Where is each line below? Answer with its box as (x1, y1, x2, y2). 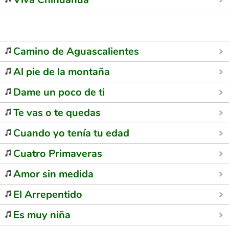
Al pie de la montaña (13, 65, 110, 79)
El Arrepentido (13, 188, 82, 201)
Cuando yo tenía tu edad (13, 126, 129, 140)
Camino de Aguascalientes (13, 44, 139, 58)
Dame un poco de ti (13, 85, 105, 99)
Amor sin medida (13, 167, 94, 181)
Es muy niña (13, 208, 71, 222)
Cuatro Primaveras (13, 147, 102, 161)
